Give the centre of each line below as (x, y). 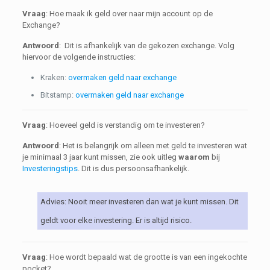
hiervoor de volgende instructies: (79, 57)
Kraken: (54, 77)
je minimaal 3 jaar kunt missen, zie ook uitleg (100, 157)
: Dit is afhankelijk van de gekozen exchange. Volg (146, 46)
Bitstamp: (58, 95)
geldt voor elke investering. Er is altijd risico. (116, 220)
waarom (194, 157)
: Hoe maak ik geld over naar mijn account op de (129, 14)
